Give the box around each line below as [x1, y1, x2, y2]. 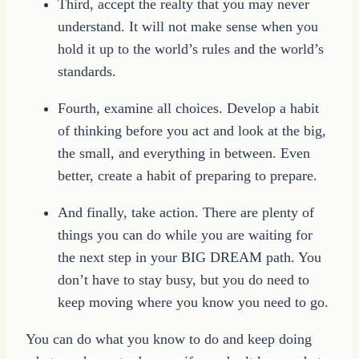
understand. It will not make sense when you [58, 18, 318, 34]
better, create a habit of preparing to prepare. [58, 167, 317, 184]
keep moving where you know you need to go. [58, 293, 329, 310]
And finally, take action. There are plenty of [58, 204, 314, 220]
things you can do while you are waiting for [58, 226, 313, 243]
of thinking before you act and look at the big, [58, 122, 326, 139]
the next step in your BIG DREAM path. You [58, 248, 321, 265]
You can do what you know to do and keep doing [26, 330, 312, 347]
